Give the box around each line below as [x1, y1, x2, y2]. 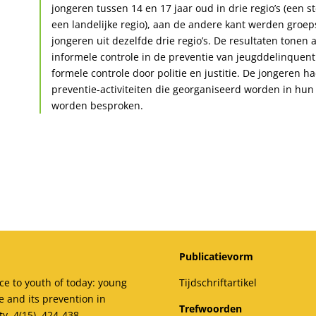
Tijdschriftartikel [178, 276, 257, 290]
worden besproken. [51, 99, 143, 113]
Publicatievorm [178, 250, 253, 264]
